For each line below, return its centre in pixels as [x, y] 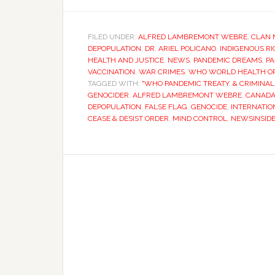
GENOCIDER [108, 95]
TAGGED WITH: [115, 83]
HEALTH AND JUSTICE [126, 60]
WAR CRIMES [162, 72]
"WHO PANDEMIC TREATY [185, 83]
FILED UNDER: [113, 37]
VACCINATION [111, 72]
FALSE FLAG [166, 107]
